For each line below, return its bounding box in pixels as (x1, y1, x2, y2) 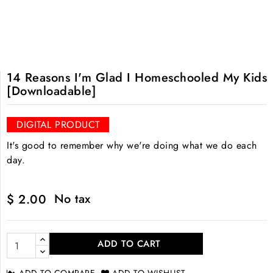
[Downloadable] (7, 82, 96, 101)
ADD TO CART (97, 237, 161, 251)
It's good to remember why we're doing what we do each (7, 138, 257, 153)
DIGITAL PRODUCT (16, 118, 100, 132)
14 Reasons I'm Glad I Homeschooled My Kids (7, 69, 267, 87)
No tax (54, 190, 91, 208)
